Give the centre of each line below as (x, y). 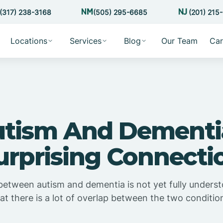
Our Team (179, 41)
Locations (29, 41)
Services (85, 41)
